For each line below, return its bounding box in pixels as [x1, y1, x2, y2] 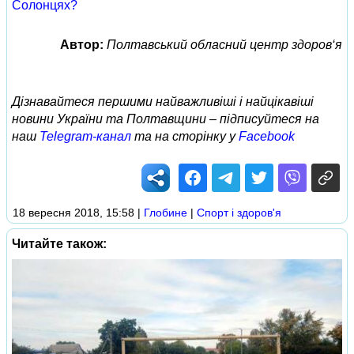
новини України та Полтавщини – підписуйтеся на [12, 112, 319, 126]
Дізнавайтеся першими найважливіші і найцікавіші [12, 95, 314, 108]
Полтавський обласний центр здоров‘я [107, 38, 342, 51]
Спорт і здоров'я [197, 206, 281, 219]
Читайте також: [12, 237, 107, 250]
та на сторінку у [131, 130, 239, 143]
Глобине [144, 206, 187, 219]
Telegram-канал [40, 130, 131, 143]
